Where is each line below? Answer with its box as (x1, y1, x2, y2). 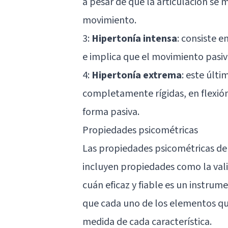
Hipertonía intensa (92, 31, 177, 46)
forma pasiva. (82, 104, 139, 119)
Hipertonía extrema (92, 68, 182, 82)
